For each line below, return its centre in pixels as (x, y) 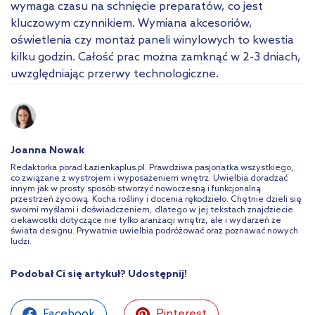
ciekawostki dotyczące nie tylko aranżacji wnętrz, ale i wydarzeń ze (146, 221)
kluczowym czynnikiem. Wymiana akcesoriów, (131, 24)
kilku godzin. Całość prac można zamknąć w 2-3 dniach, (156, 58)
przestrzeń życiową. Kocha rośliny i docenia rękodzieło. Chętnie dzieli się (156, 200)
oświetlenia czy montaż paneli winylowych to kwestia (152, 41)
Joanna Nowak (47, 151)
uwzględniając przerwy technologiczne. (115, 75)
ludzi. (21, 242)
